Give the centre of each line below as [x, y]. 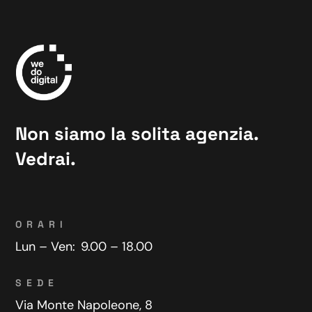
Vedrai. [46, 159]
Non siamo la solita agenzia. [138, 134]
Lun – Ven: [47, 247]
